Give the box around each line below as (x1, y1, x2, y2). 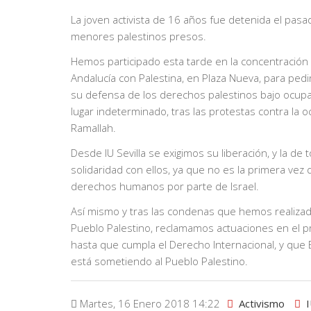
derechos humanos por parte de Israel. (71, 179, 259, 194)
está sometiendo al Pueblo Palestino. (71, 254, 248, 269)
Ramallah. (71, 121, 116, 135)
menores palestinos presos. (71, 29, 206, 44)
